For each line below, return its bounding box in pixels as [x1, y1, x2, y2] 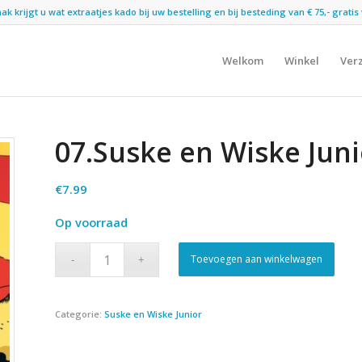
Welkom [221, 53, 263, 68]
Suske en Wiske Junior [104, 308, 203, 320]
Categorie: [55, 308, 105, 320]
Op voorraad [55, 213, 128, 230]
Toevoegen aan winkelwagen [191, 252, 323, 266]
